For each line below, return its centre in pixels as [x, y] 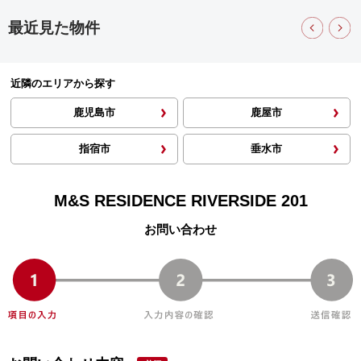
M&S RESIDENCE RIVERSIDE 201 [180, 200]
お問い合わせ [180, 229]
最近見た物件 [54, 27]
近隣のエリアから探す [63, 84]
